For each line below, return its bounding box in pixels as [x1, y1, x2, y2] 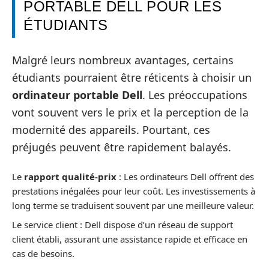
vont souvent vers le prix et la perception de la [12, 104, 249, 119]
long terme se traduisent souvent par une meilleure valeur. [12, 199, 254, 212]
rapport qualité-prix [24, 171, 116, 183]
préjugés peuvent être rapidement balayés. [12, 139, 231, 154]
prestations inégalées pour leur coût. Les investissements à [12, 185, 255, 198]
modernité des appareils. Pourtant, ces [12, 122, 210, 137]
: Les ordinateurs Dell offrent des [116, 171, 254, 183]
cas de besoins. [12, 247, 74, 259]
